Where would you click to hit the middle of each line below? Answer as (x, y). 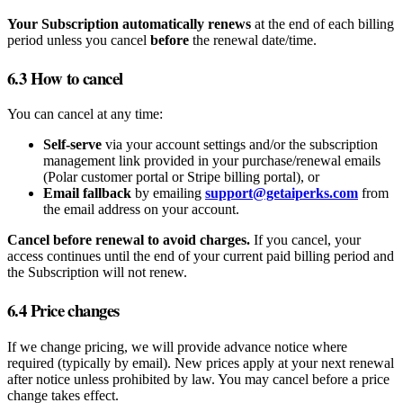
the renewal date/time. (253, 40)
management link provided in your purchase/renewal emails (212, 161)
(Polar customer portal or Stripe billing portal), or (181, 177)
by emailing (168, 193)
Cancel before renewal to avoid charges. (129, 240)
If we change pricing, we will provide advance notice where (177, 346)
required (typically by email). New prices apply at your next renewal (201, 363)
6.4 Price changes (63, 310)
